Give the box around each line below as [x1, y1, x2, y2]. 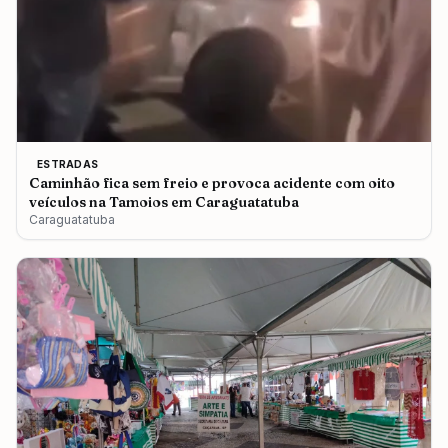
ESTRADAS [37, 157, 98, 170]
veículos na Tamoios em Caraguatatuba [29, 192, 299, 211]
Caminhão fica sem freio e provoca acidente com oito [29, 173, 395, 192]
